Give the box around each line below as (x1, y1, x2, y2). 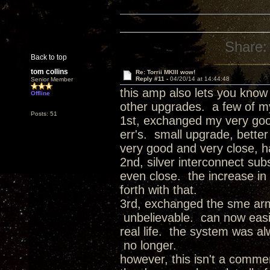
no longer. (120, 239, 177, 252)
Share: (225, 39, 268, 55)
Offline (31, 90, 50, 96)
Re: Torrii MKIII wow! (135, 69, 195, 75)
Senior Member (31, 76, 73, 83)
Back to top (31, 53, 67, 61)
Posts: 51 (31, 110, 57, 117)
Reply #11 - (135, 75, 170, 82)
